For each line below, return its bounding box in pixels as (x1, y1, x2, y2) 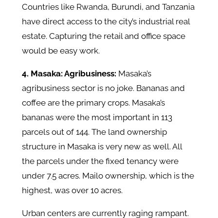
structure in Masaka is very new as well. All (21, 142, 182, 152)
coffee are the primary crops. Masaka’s (21, 98, 165, 108)
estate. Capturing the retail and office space (21, 31, 185, 41)
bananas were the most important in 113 (21, 112, 172, 123)
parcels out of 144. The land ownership (21, 127, 167, 137)
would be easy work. (21, 46, 100, 56)
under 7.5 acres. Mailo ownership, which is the (21, 171, 194, 181)
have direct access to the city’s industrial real (21, 17, 190, 27)
